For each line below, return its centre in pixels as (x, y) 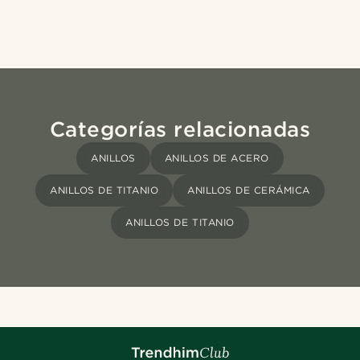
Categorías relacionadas (180, 129)
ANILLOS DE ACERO (217, 158)
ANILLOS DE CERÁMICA (249, 190)
